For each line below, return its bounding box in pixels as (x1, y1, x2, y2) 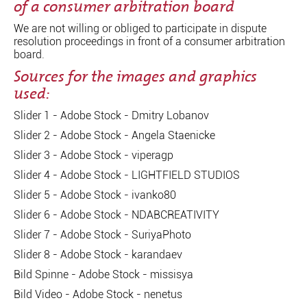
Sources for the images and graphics (14, 66, 257, 86)
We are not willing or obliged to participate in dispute (14, 21, 267, 35)
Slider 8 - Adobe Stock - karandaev (14, 247, 182, 261)
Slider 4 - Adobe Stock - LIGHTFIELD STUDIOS (14, 168, 240, 182)
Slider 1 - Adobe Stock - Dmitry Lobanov (14, 108, 209, 122)
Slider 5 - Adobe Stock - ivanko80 (14, 188, 176, 201)
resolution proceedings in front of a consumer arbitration (14, 34, 285, 48)
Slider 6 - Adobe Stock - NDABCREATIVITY (14, 208, 219, 221)
